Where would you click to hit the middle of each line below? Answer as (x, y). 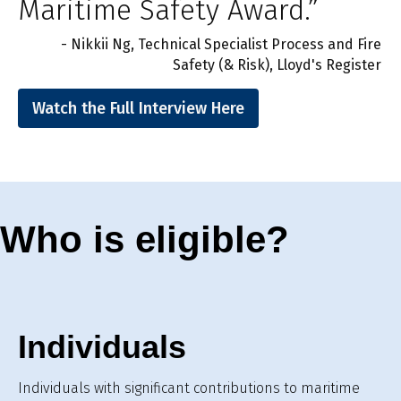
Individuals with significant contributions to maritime (189, 388)
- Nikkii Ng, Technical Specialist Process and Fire (221, 45)
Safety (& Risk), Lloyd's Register (277, 65)
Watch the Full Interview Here (138, 108)
